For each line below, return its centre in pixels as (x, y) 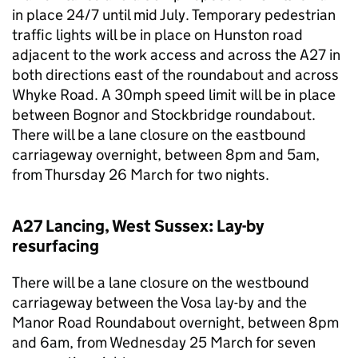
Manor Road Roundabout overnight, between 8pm (175, 322)
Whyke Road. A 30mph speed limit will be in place (174, 95)
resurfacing (56, 246)
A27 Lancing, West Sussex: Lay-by (138, 226)
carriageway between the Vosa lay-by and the (159, 302)
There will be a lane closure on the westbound (161, 282)
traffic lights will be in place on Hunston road (157, 35)
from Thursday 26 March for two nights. (141, 175)
